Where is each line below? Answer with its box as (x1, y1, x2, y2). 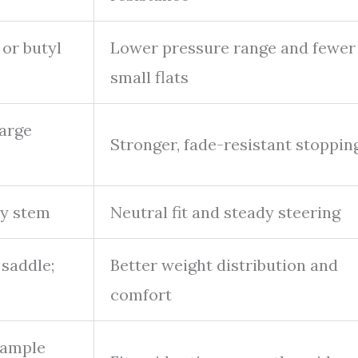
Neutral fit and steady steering (110, 201, 340, 222)
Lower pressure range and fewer (110, 37, 356, 58)
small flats (110, 66, 189, 87)
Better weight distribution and (110, 254, 338, 275)
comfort (110, 284, 172, 304)
